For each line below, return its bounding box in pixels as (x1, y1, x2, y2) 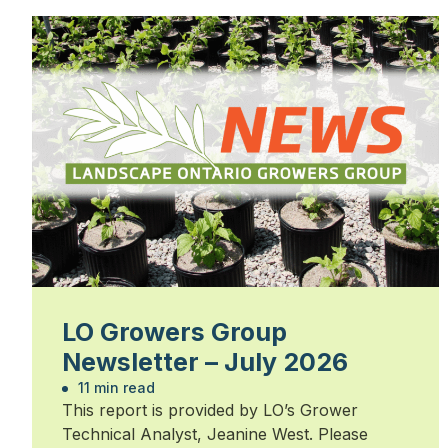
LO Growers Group (62, 317, 287, 348)
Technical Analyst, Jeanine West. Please (62, 424, 368, 445)
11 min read (74, 379, 155, 397)
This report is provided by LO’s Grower (62, 400, 358, 421)
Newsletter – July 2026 (62, 347, 348, 378)
